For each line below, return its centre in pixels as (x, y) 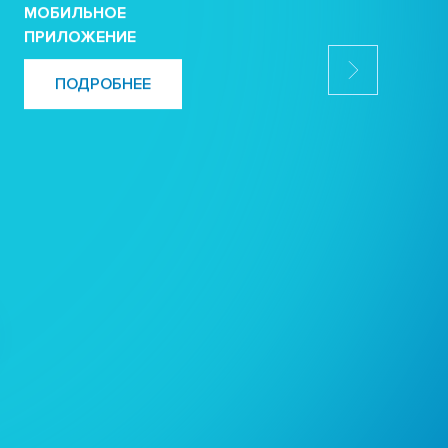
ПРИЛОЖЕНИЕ (80, 37)
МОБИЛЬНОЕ (75, 13)
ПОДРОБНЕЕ (103, 84)
